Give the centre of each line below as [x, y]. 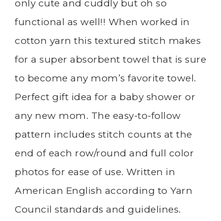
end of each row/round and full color [104, 153]
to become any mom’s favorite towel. [106, 78]
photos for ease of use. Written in [95, 172]
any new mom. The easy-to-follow [98, 115]
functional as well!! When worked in [102, 22]
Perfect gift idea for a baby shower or [105, 97]
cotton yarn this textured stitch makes [108, 40]
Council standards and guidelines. [98, 209]
